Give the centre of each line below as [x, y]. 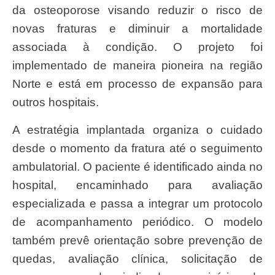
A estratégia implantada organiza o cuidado [16, 130]
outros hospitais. [56, 103]
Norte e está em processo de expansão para [137, 84]
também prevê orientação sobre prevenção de [137, 240]
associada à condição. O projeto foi [137, 47]
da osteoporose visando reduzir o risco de [137, 10]
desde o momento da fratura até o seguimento [137, 148]
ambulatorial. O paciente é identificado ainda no [137, 166]
